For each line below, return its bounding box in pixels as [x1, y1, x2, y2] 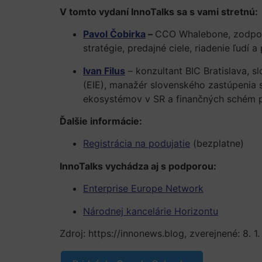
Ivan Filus [83, 64, 125, 77]
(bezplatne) [190, 137, 244, 150]
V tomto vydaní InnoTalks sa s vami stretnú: [60, 5, 258, 18]
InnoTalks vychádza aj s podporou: [60, 160, 216, 172]
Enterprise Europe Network [83, 182, 204, 195]
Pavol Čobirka [83, 28, 146, 40]
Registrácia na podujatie [83, 137, 190, 150]
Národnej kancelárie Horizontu [83, 205, 218, 217]
